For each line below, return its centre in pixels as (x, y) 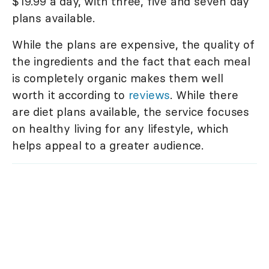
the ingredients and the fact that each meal (131, 61)
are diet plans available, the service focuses (131, 111)
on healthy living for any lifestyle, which (120, 128)
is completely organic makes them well (118, 78)
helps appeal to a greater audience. (108, 145)
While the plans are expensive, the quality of (133, 44)
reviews (149, 95)
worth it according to (70, 95)
